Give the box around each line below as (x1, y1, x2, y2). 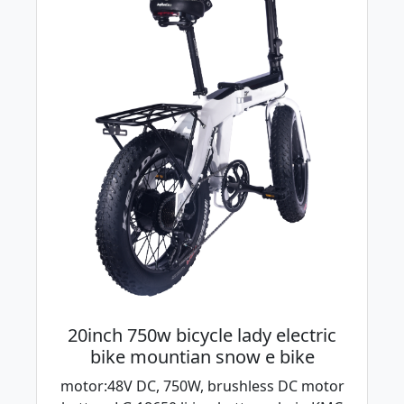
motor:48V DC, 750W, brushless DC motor (60, 376, 344, 397)
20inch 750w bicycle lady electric (68, 323, 336, 348)
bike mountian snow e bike (89, 344, 315, 370)
